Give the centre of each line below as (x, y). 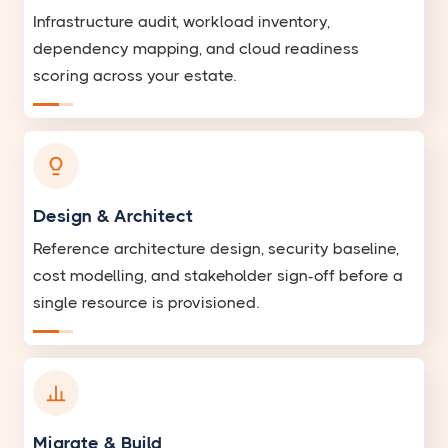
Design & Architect (113, 216)
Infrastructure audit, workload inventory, (181, 22)
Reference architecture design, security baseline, (216, 249)
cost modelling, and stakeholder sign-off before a (218, 276)
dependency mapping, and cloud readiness (196, 49)
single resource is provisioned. (146, 303)
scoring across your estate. (134, 76)
